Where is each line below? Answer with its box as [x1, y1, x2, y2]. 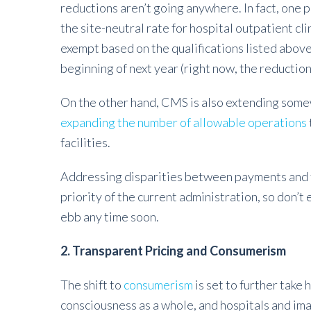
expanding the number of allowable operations [60, 115, 307, 130]
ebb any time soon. [60, 209, 159, 224]
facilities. [60, 135, 112, 150]
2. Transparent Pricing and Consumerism [60, 243, 286, 258]
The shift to [60, 277, 124, 292]
